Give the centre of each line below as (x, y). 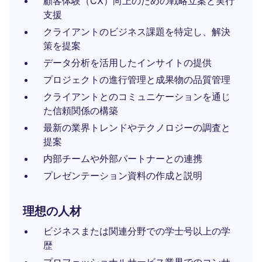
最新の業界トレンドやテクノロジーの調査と (137, 127)
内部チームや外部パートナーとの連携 (123, 158)
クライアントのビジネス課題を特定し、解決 (137, 32)
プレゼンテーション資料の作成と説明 (123, 175)
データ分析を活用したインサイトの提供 (127, 63)
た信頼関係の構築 (81, 111)
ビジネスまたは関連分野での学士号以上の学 (137, 231)
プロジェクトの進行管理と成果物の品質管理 (137, 80)
